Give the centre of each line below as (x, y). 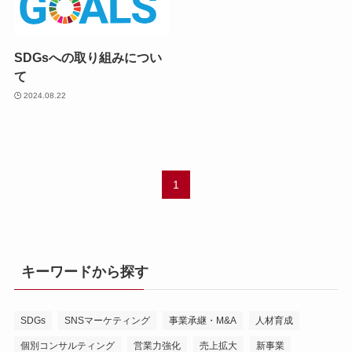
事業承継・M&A (202, 321)
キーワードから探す (84, 272)
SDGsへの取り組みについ (88, 58)
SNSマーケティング (107, 321)
